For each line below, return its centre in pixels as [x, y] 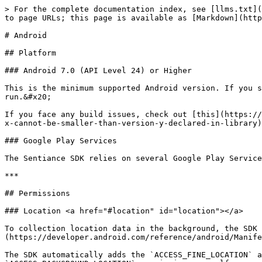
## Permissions [37, 193]
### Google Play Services [61, 141]
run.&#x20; [28, 97]
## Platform [30, 53]
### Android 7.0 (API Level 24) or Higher [98, 70]
